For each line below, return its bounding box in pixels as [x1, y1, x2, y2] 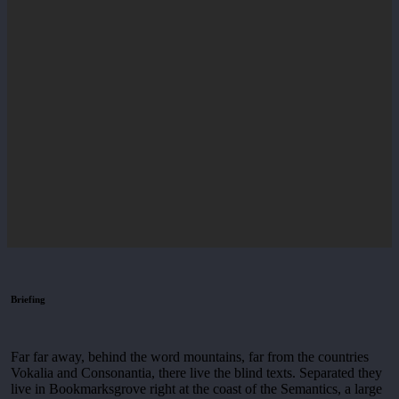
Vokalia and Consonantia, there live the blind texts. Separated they [11, 365, 383, 381]
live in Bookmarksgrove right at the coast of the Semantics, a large [11, 381, 383, 397]
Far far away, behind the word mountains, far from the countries [11, 349, 370, 365]
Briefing [11, 294, 46, 305]
